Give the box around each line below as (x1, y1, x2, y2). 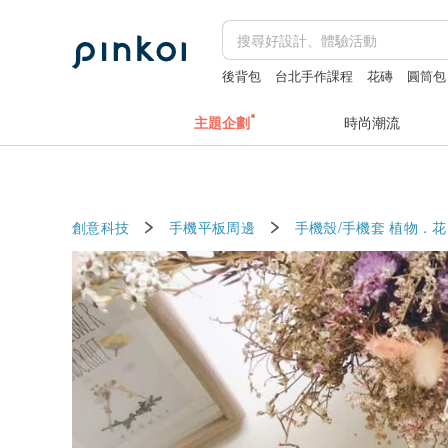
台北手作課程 (275, 66, 354, 85)
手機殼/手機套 (294, 216, 386, 237)
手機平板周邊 (169, 216, 256, 237)
